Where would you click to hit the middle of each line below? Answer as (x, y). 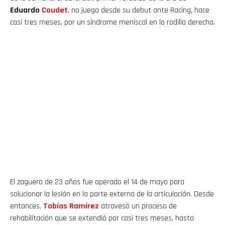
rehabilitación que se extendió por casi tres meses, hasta (102, 218)
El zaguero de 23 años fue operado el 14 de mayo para (97, 182)
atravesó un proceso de (138, 206)
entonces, (27, 206)
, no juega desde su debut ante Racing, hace (139, 10)
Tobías (55, 206)
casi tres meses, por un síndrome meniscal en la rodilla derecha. (113, 22)
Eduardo (26, 10)
